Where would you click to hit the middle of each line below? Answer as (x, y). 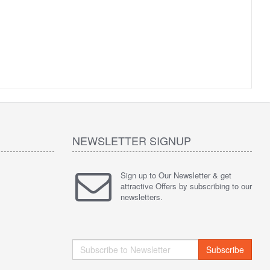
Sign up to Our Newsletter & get (176, 175)
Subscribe (225, 250)
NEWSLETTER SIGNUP (131, 140)
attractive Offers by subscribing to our (186, 186)
